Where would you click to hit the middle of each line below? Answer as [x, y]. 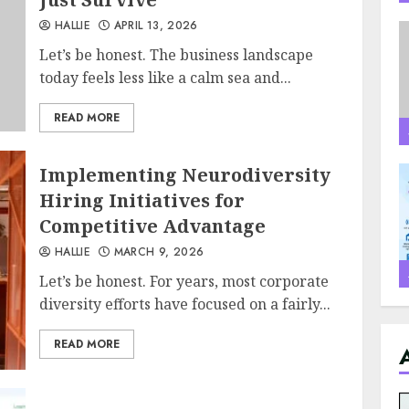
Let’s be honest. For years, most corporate [184, 281]
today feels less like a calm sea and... [166, 78]
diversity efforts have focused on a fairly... [185, 304]
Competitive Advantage [153, 225]
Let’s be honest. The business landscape [177, 55]
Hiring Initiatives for [142, 200]
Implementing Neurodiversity [185, 174]
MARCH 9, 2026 [157, 252]
